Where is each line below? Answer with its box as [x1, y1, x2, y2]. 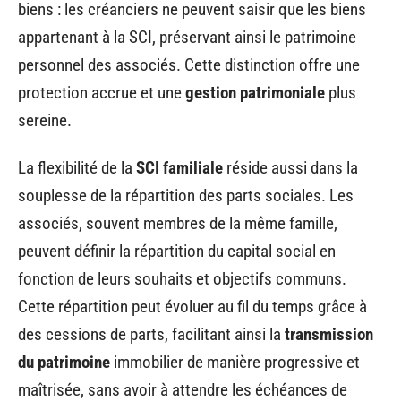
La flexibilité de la [18, 158, 136, 178]
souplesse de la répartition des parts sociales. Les [18, 185, 354, 206]
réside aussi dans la [223, 158, 358, 178]
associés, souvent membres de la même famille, [18, 213, 337, 234]
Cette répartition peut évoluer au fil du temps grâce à [18, 296, 367, 317]
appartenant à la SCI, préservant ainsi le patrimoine [18, 26, 356, 47]
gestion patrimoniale [185, 81, 325, 103]
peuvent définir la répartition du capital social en [18, 241, 336, 261]
